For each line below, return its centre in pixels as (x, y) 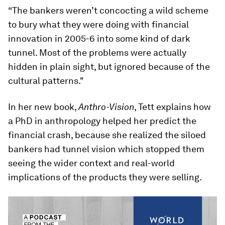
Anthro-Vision (106, 107)
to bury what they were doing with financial (98, 24)
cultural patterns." (46, 81)
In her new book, (43, 107)
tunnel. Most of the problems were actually (97, 52)
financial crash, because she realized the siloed (107, 135)
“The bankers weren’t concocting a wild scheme (108, 10)
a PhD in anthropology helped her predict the (102, 121)
